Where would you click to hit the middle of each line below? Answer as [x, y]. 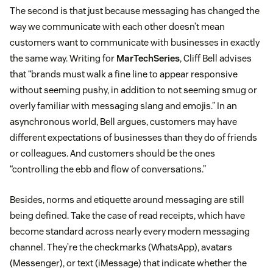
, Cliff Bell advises [216, 58]
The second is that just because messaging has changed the [135, 11]
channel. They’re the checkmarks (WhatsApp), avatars [121, 247]
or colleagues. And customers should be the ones [112, 154]
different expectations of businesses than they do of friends [133, 138]
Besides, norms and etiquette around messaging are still [127, 200]
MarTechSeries [148, 58]
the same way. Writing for [63, 58]
